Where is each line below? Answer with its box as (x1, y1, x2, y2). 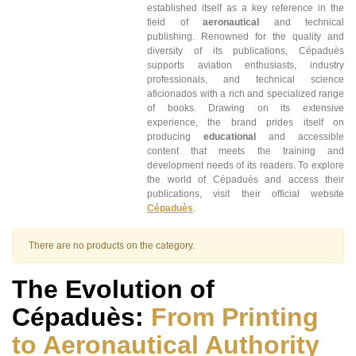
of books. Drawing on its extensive (147, 103, 344, 114)
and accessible (256, 131, 344, 143)
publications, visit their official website (147, 188, 344, 200)
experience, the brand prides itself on (147, 117, 344, 129)
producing (147, 131, 203, 143)
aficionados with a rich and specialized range (147, 88, 344, 100)
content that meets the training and (147, 145, 344, 157)
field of (147, 17, 203, 29)
